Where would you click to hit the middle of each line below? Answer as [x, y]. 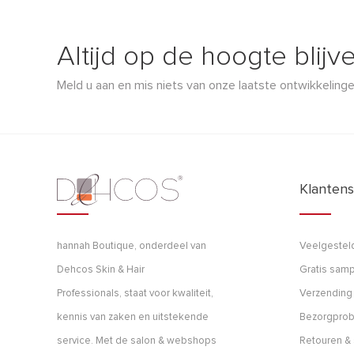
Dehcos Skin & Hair [101, 269]
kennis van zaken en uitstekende [133, 317]
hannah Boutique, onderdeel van [132, 246]
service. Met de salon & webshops [137, 341]
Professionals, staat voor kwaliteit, [135, 293]
